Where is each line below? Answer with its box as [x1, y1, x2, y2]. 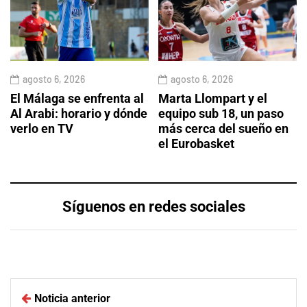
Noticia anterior [34, 292, 110, 306]
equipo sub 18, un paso [158, 106, 284, 121]
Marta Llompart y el [158, 91, 267, 106]
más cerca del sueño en [158, 121, 288, 136]
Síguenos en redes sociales [62, 198, 245, 216]
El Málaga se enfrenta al [10, 91, 144, 106]
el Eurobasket [158, 136, 234, 151]
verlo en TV [10, 121, 73, 136]
